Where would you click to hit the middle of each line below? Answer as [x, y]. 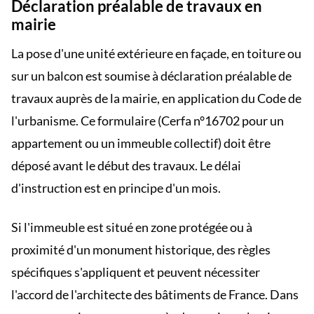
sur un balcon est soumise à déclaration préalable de [151, 76]
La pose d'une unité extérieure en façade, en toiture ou [156, 53]
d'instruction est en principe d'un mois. [116, 188]
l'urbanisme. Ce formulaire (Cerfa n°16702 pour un [148, 121]
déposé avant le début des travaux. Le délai [126, 165]
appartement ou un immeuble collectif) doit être [141, 143]
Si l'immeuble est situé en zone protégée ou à [132, 227]
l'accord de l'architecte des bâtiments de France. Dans [155, 294]
